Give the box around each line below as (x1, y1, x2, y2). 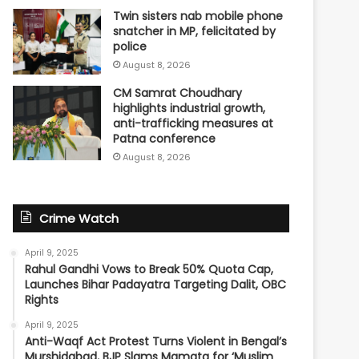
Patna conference (113, 131, 216, 147)
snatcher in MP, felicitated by (113, 22, 276, 39)
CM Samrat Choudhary (113, 85, 243, 102)
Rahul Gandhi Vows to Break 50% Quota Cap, (25, 261, 274, 278)
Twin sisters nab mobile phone (113, 7, 284, 24)
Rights (25, 292, 59, 309)
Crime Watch (39, 210, 119, 228)
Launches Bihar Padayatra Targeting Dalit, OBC (25, 276, 287, 293)
